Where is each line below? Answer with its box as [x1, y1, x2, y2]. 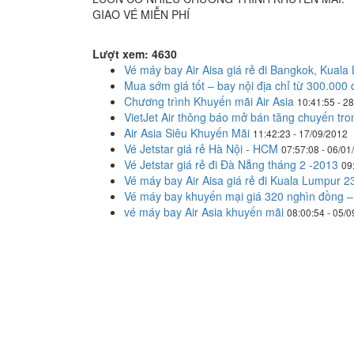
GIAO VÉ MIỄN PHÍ [92, 6, 190, 22]
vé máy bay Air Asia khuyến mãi [124, 204, 284, 220]
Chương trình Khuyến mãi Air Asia [124, 93, 294, 109]
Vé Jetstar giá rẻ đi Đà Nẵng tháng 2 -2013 [124, 156, 338, 172]
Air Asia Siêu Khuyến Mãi [124, 125, 250, 141]
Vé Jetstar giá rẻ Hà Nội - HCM [124, 141, 278, 156]
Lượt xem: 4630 [92, 46, 177, 62]
